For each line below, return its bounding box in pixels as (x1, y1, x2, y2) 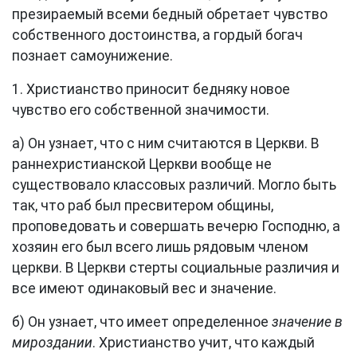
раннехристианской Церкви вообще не (12, 156, 272, 172)
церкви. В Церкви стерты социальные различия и (12, 260, 339, 276)
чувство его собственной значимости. (12, 102, 269, 118)
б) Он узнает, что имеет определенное (12, 314, 272, 330)
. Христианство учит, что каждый (92, 335, 315, 351)
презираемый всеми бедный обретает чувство (12, 6, 328, 22)
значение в (272, 314, 343, 330)
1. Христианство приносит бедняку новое (12, 81, 290, 97)
